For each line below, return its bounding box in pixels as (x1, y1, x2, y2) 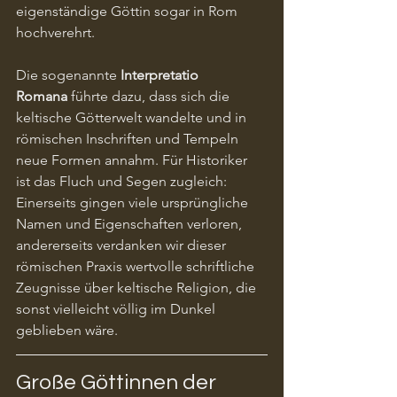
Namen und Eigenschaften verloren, (16, 214, 245, 232)
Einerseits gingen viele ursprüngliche (16, 193, 252, 211)
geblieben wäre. (16, 321, 118, 339)
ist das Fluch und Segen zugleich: (16, 172, 230, 190)
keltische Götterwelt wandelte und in (16, 108, 250, 126)
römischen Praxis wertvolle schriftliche (16, 257, 258, 275)
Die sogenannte (16, 66, 121, 83)
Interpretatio (121, 66, 202, 83)
